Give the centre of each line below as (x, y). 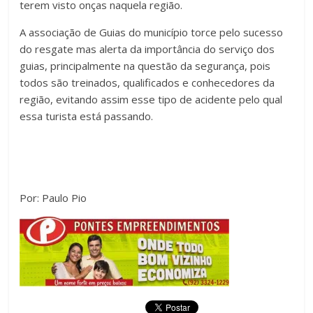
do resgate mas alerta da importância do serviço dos (147, 49)
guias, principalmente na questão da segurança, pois (145, 66)
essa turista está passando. (87, 116)
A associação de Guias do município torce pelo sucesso (152, 32)
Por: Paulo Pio (53, 198)
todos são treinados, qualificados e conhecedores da (147, 83)
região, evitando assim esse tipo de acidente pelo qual (151, 100)
